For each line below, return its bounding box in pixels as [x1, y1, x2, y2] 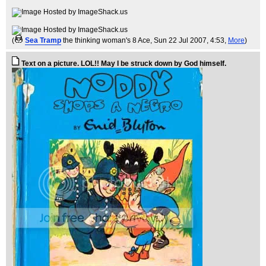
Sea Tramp [25, 36, 61, 45]
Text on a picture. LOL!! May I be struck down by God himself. [21, 59, 226, 68]
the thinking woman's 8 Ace [63, 36, 150, 45]
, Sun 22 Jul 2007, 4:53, [150, 36, 228, 45]
